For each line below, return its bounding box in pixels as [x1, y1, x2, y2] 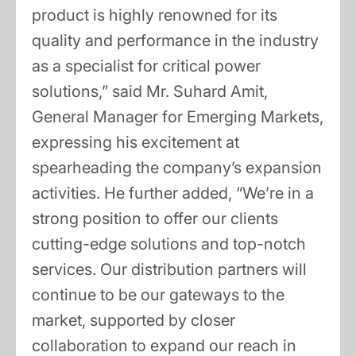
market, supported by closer [32, 311, 235, 331]
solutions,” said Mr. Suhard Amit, [32, 82, 268, 102]
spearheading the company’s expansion [32, 158, 322, 178]
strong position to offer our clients [32, 209, 278, 229]
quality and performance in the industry [32, 31, 319, 51]
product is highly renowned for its [32, 6, 277, 25]
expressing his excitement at [32, 133, 239, 153]
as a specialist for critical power [32, 56, 261, 76]
